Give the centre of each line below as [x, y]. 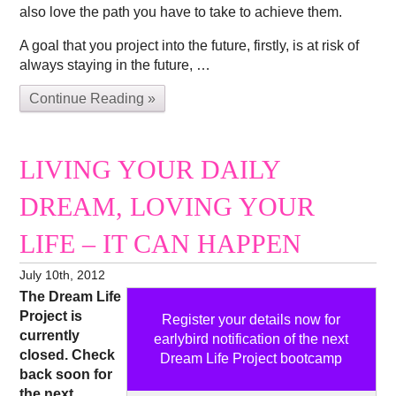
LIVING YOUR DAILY [150, 169]
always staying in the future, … [115, 65]
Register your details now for [251, 319]
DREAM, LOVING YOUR [168, 206]
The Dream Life [71, 296]
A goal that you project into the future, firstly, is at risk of [190, 45]
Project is [51, 316]
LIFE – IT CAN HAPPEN [161, 244]
